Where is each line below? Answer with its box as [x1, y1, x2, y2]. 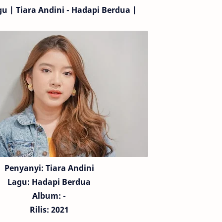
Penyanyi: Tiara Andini [4, 163, 94, 173]
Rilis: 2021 [29, 204, 69, 215]
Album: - [32, 190, 66, 201]
